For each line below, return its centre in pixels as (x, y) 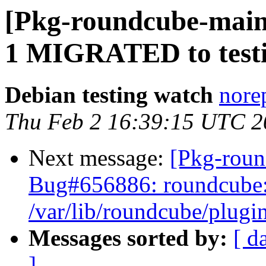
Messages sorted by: (128, 238)
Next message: (99, 158)
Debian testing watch (109, 95)
